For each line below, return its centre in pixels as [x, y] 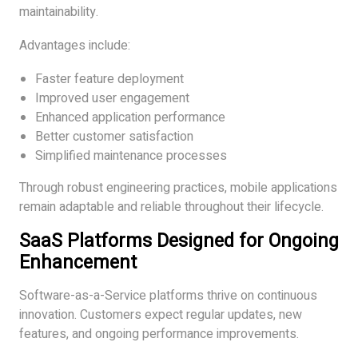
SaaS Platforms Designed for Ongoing [179, 241]
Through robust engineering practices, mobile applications [178, 187]
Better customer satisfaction [114, 136]
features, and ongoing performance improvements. [159, 334]
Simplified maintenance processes [131, 155]
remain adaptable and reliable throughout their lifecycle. [171, 207]
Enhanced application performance [130, 117]
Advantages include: [75, 45]
